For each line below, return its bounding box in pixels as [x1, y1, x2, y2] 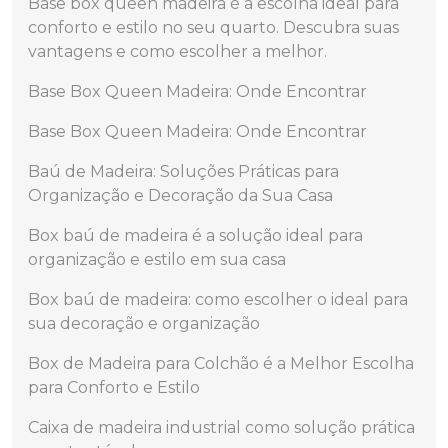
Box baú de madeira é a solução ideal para [28, 226, 363, 245]
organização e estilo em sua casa [28, 250, 286, 269]
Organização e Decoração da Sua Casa [28, 186, 333, 205]
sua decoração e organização [28, 314, 260, 333]
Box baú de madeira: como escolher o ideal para [28, 290, 408, 309]
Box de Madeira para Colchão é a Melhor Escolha [28, 354, 414, 373]
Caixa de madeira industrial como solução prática [28, 418, 415, 437]
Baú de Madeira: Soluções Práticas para [28, 162, 339, 181]
